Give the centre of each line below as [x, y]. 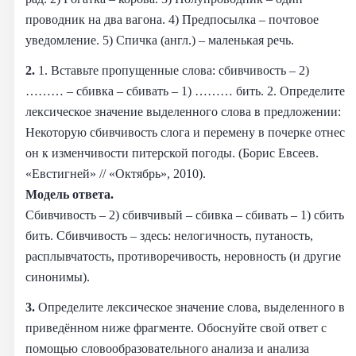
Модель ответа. [70, 194]
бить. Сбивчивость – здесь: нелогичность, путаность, [169, 235]
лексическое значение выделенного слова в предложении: [183, 111]
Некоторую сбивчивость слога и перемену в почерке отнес [185, 132]
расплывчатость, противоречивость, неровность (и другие [183, 256]
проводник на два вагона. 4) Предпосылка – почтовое [172, 19]
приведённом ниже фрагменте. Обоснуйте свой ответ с [176, 327]
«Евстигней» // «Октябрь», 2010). [116, 173]
